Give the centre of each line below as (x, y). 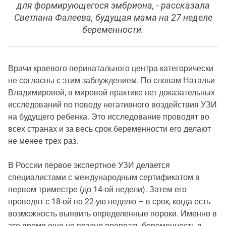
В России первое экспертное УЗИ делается (89, 165)
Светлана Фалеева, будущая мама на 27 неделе (113, 17)
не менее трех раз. (43, 141)
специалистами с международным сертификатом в (104, 177)
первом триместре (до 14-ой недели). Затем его (97, 189)
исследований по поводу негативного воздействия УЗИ (112, 104)
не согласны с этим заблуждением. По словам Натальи (111, 80)
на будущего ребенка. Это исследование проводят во (109, 117)
